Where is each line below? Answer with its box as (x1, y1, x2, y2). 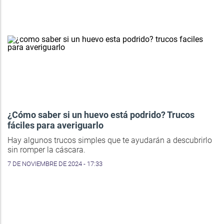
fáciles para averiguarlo (7, 120, 103, 131)
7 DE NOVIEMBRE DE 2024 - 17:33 (7, 160, 102, 168)
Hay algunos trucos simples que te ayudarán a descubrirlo (7, 135, 212, 145)
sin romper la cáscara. (7, 145, 85, 155)
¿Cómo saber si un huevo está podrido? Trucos (7, 109, 194, 120)
